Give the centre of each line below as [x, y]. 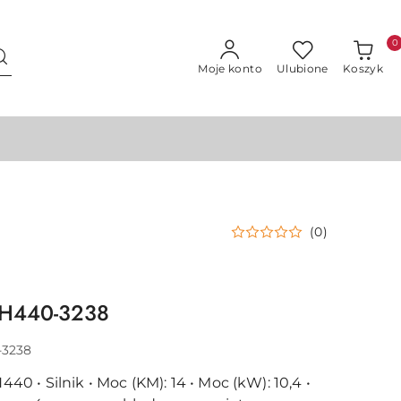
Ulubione [302, 68]
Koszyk [363, 68]
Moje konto [230, 68]
